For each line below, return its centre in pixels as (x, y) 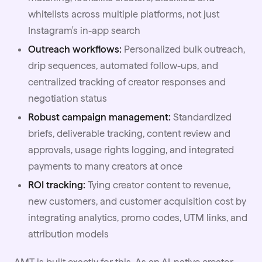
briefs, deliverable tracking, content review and (129, 133)
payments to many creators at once (105, 166)
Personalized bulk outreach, (183, 49)
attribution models (68, 234)
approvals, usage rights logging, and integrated (131, 149)
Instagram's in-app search (84, 30)
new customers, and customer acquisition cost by (137, 201)
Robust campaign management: (99, 117)
